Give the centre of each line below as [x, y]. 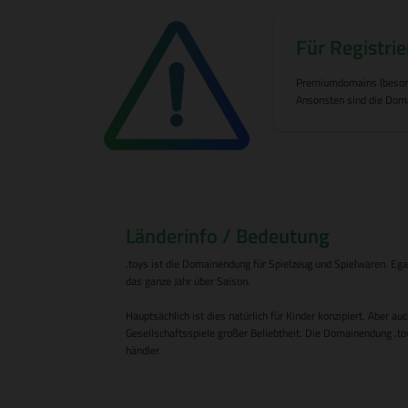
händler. [143, 350]
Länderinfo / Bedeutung [228, 236]
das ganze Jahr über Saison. [188, 281]
